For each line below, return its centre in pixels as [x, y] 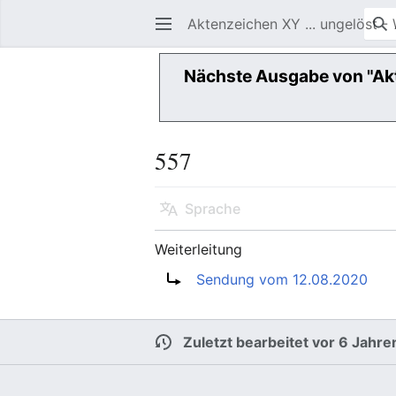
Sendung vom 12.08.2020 [282, 279]
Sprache [213, 209]
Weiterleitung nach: [219, 279]
